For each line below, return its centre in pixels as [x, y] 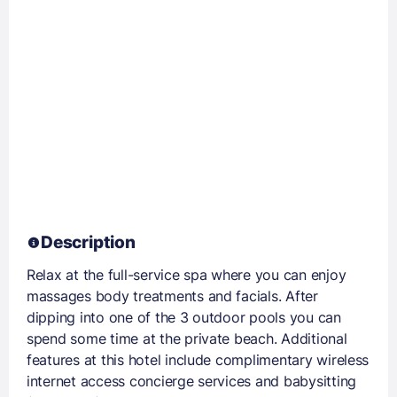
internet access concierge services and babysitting [191, 381]
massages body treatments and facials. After [172, 296]
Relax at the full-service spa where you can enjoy [187, 275]
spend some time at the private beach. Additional [187, 339]
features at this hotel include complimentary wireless [198, 360]
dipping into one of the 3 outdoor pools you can [184, 317]
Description [88, 242]
